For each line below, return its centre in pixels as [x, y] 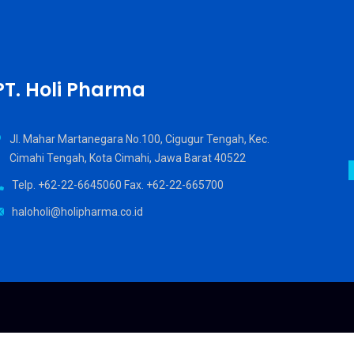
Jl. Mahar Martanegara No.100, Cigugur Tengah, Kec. [139, 139]
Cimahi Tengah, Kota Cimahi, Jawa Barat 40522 [127, 158]
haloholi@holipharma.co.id [77, 212]
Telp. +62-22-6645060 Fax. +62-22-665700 [117, 185]
